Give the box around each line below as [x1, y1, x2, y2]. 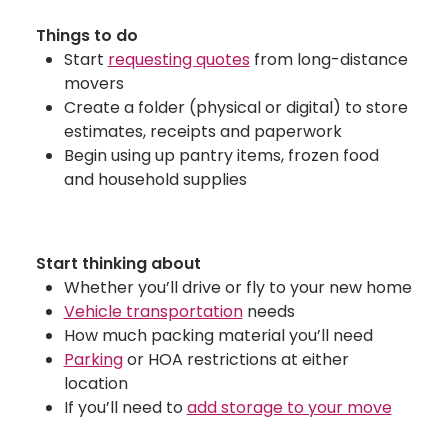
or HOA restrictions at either [122, 348, 349, 371]
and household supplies [63, 168, 247, 191]
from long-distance [249, 48, 408, 71]
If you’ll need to [63, 396, 187, 419]
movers [63, 72, 124, 95]
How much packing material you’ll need [63, 324, 373, 347]
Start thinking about [36, 252, 201, 275]
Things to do [36, 24, 138, 47]
